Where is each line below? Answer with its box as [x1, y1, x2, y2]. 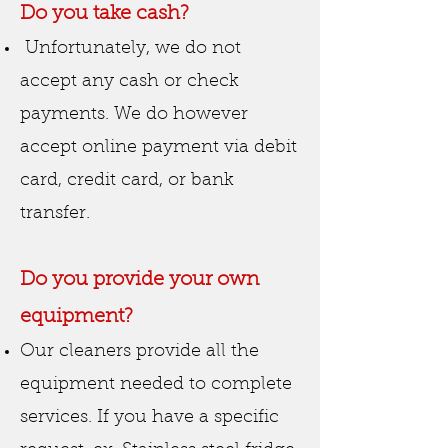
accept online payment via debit [20, 139, 297, 157]
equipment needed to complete [20, 376, 292, 394]
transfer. [20, 205, 95, 223]
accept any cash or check [20, 73, 239, 91]
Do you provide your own [20, 270, 259, 290]
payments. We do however [20, 106, 248, 124]
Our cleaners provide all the [20, 343, 259, 361]
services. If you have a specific [20, 409, 279, 427]
